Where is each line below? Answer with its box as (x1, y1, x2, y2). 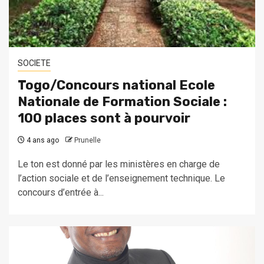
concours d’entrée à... (18, 187, 104, 199)
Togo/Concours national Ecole (18, 77, 215, 94)
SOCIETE (18, 58, 51, 68)
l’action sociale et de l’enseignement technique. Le (18, 173, 225, 184)
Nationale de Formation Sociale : (18, 94, 227, 110)
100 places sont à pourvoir (18, 110, 190, 127)
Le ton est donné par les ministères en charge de (18, 159, 220, 170)
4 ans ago (25, 136, 59, 145)
